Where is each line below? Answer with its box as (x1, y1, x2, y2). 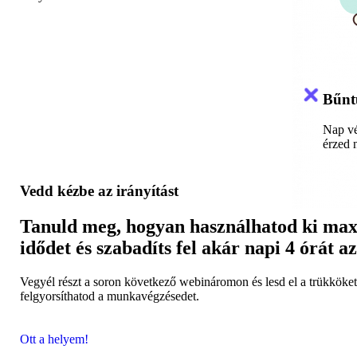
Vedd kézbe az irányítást (20, 182, 178, 200)
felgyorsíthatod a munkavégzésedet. (20, 288, 199, 303)
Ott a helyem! (20, 331, 88, 346)
